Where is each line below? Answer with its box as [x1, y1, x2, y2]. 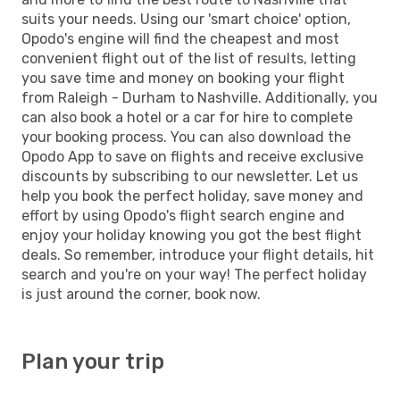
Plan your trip [21, 348, 164, 374]
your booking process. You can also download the [21, 128, 351, 146]
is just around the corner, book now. [21, 285, 261, 303]
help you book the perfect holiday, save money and [21, 187, 363, 204]
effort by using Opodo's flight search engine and [21, 206, 345, 224]
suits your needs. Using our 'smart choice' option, [21, 10, 351, 28]
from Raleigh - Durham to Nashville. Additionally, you [21, 88, 378, 106]
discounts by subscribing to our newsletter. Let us [21, 167, 358, 185]
